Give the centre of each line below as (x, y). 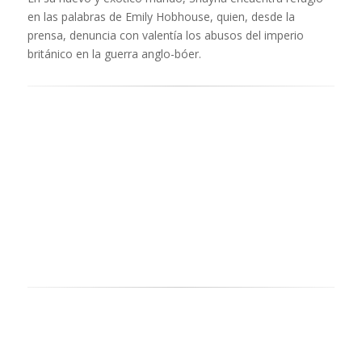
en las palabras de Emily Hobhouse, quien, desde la (161, 16)
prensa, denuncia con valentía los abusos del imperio (165, 35)
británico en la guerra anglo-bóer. (114, 53)
